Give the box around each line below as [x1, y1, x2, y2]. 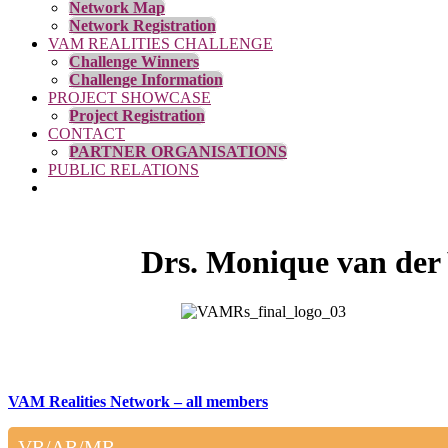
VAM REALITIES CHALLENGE [48, 35, 273, 52]
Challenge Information [69, 71, 223, 88]
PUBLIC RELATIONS [48, 161, 199, 178]
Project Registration [69, 107, 205, 124]
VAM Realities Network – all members [8, 392, 268, 410]
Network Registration [69, 17, 216, 34]
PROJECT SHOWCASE [48, 89, 211, 106]
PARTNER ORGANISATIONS [69, 143, 287, 160]
